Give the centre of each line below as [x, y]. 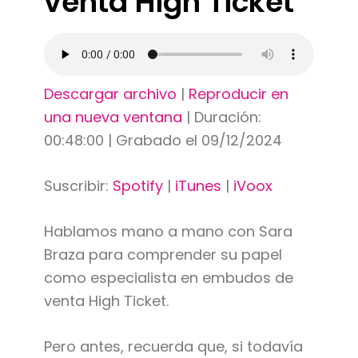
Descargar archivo [110, 93]
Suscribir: [78, 185]
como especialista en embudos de [168, 277]
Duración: [227, 117]
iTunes [198, 185]
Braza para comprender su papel [163, 254]
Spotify [137, 185]
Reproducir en [238, 93]
